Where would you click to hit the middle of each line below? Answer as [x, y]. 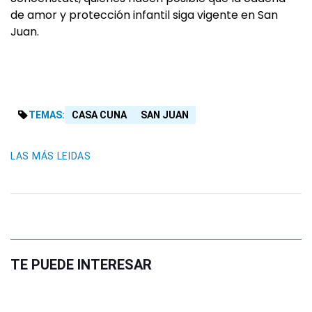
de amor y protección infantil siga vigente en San [144, 15]
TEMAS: [47, 115]
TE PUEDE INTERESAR [81, 265]
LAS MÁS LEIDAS [51, 156]
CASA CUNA [99, 115]
